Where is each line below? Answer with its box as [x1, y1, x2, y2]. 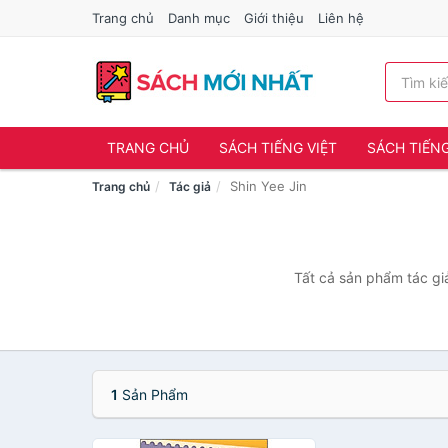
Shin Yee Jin [230, 178, 307, 194]
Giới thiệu [244, 10, 304, 26]
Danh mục [168, 10, 230, 26]
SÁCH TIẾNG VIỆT [219, 139, 337, 156]
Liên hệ [318, 10, 364, 26]
